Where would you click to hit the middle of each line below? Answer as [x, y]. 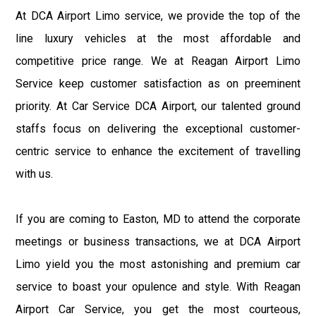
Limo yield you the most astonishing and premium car [158, 264]
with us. [35, 174]
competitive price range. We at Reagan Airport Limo [158, 61]
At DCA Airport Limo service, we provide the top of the [158, 16]
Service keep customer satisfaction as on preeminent [158, 83]
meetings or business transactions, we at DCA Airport [158, 241]
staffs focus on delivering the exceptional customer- [158, 128]
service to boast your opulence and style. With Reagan [158, 286]
